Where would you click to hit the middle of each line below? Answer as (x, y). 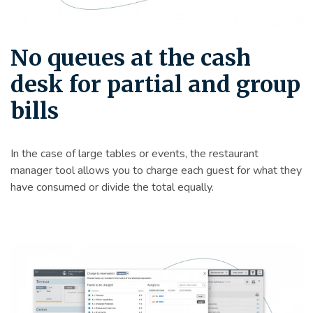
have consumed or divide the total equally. (112, 188)
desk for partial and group (155, 85)
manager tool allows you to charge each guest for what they (156, 171)
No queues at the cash (131, 58)
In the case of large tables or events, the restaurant (134, 154)
